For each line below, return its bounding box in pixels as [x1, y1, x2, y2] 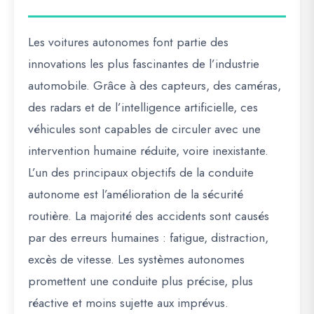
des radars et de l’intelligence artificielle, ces [28, 98, 258, 116]
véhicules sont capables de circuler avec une [28, 120, 261, 138]
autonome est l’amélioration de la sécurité [28, 185, 243, 203]
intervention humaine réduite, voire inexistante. [28, 142, 268, 160]
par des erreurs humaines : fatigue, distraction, [28, 228, 268, 247]
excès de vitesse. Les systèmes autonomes [28, 250, 245, 268]
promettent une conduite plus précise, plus [28, 272, 253, 290]
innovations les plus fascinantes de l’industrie [28, 55, 259, 73]
